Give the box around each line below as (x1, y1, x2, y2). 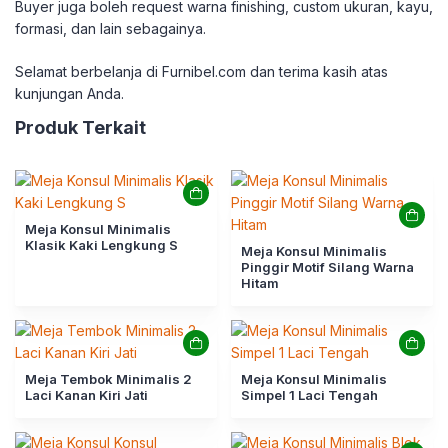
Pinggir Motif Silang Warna (241, 259, 414, 275)
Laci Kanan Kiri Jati (25, 387, 148, 403)
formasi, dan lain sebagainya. (15, 20, 206, 37)
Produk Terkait (15, 117, 146, 138)
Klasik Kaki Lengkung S (25, 237, 178, 253)
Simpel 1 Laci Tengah (241, 387, 378, 403)
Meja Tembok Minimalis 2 (25, 371, 192, 387)
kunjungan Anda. (15, 85, 124, 102)
